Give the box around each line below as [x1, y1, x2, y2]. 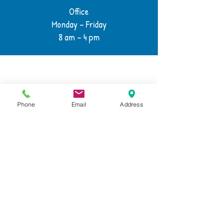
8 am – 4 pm [58, 31, 100, 43]
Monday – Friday [51, 18, 107, 31]
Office [69, 5, 89, 18]
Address [120, 100, 143, 108]
